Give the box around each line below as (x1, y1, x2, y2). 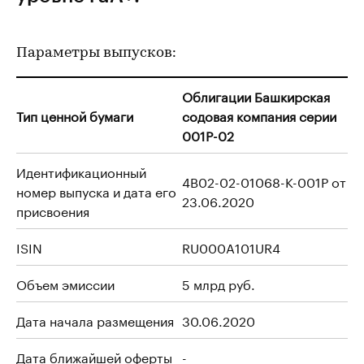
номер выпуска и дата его (16, 180, 176, 201)
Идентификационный (16, 161, 146, 181)
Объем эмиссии (16, 273, 115, 293)
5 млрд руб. (182, 273, 255, 293)
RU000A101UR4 (182, 236, 280, 257)
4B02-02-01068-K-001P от (182, 171, 346, 191)
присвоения (16, 200, 89, 220)
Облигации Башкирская (182, 85, 330, 106)
